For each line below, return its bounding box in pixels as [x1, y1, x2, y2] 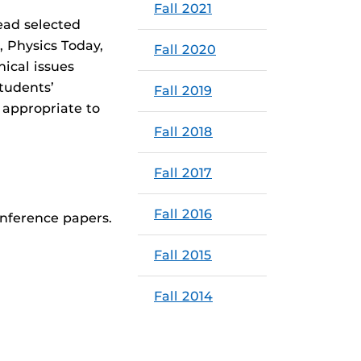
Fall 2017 [154, 165, 212, 180]
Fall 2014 [154, 288, 213, 304]
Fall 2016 [154, 206, 212, 222]
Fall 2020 [154, 42, 216, 57]
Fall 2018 [154, 124, 213, 139]
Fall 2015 [154, 247, 212, 263]
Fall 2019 [154, 83, 212, 98]
